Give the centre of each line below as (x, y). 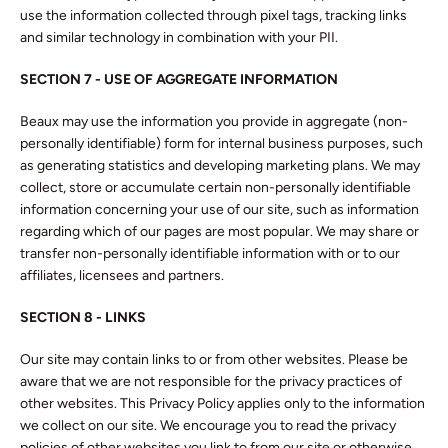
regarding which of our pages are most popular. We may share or (219, 231)
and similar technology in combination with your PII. (179, 37)
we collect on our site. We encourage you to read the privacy (208, 425)
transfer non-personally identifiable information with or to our (210, 253)
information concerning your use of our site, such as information (219, 209)
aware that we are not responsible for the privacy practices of (211, 381)
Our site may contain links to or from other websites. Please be (214, 359)
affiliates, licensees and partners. (122, 275)
